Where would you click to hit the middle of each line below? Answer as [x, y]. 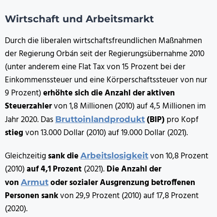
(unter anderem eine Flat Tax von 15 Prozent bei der [95, 67]
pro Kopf [183, 120]
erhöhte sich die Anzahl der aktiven [109, 93]
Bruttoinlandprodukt [100, 119]
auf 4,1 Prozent [55, 170]
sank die [64, 156]
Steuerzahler [28, 107]
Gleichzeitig [26, 156]
